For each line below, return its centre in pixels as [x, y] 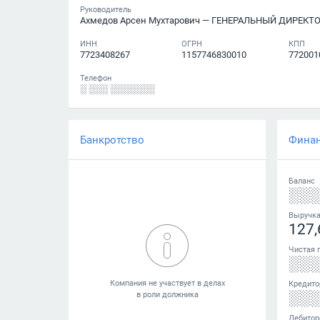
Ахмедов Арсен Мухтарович [140, 20]
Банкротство [112, 140]
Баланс [302, 181]
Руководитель [106, 9]
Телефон [96, 78]
